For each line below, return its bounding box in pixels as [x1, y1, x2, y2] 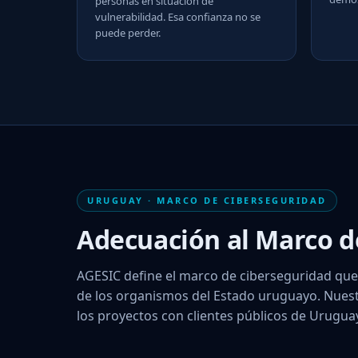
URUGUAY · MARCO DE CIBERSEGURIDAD [87, 193, 327, 206]
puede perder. [95, 25, 161, 40]
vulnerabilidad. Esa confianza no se [95, 9, 261, 24]
